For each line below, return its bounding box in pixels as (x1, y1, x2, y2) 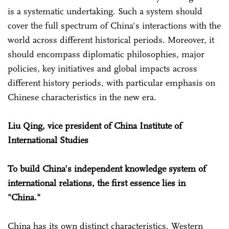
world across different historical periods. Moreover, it (8, 34, 214, 45)
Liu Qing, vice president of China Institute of (8, 120, 182, 131)
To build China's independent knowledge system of (8, 163, 206, 174)
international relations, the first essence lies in (8, 177, 186, 189)
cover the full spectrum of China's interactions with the (8, 19, 221, 31)
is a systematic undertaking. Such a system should (8, 5, 202, 17)
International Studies (8, 134, 88, 146)
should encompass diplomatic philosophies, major (8, 48, 204, 60)
